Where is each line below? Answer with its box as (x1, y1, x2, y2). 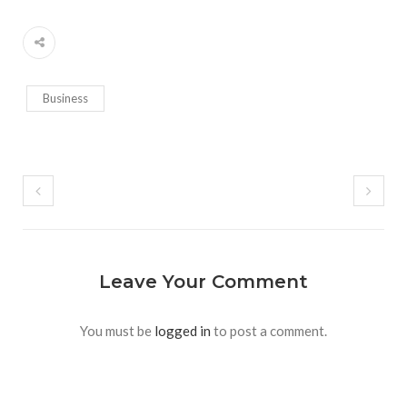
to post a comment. (211, 323, 327, 340)
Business (43, 91, 88, 106)
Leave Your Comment (99, 271, 308, 293)
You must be (80, 323, 154, 340)
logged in (154, 323, 211, 340)
